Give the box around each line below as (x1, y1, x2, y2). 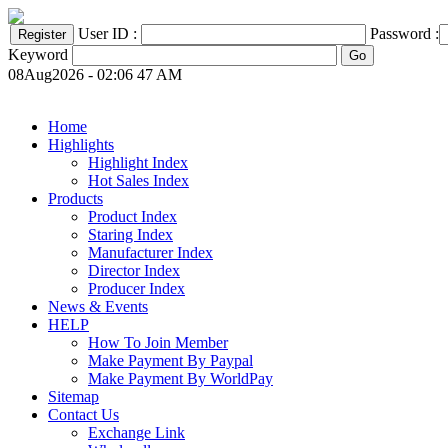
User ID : (78, 25, 141, 42)
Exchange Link (88, 424, 185, 441)
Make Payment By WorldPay (88, 370, 273, 387)
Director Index (88, 262, 180, 279)
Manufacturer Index (88, 244, 213, 261)
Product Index (88, 208, 177, 225)
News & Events (48, 298, 148, 315)
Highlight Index (88, 154, 188, 171)
